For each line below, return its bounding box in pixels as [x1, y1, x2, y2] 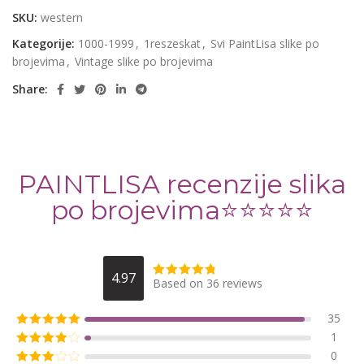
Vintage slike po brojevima [75, 54, 213, 70]
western [41, 10, 83, 26]
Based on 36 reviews [152, 275, 262, 292]
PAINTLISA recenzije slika [18, 167, 346, 200]
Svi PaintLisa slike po [210, 36, 319, 52]
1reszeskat [144, 36, 201, 52]
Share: [12, 81, 48, 97]
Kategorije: [12, 36, 75, 52]
